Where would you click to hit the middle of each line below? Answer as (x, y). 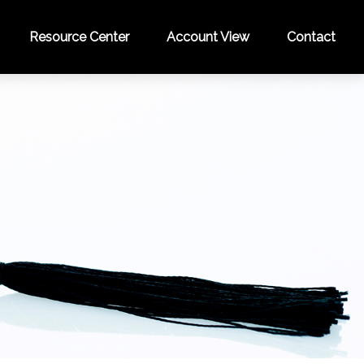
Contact (312, 37)
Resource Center (80, 37)
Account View (208, 37)
